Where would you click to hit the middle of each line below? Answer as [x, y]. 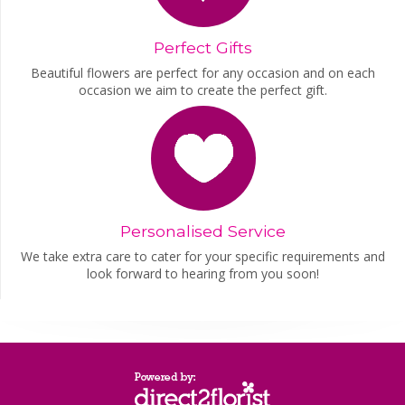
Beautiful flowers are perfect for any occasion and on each [203, 72]
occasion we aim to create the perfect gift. [203, 89]
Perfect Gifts [203, 47]
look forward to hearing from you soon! [203, 274]
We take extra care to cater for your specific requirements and [203, 257]
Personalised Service [203, 231]
